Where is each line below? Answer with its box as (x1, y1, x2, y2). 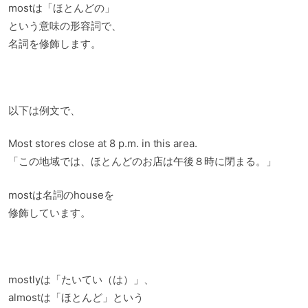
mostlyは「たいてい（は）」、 (8, 272, 154, 286)
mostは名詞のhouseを (8, 188, 114, 201)
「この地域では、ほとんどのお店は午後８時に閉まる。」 (8, 155, 276, 168)
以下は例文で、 (8, 103, 80, 117)
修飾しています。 (8, 206, 91, 219)
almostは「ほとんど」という (8, 290, 144, 304)
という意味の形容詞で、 (8, 19, 122, 32)
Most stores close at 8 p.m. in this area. (8, 137, 198, 151)
